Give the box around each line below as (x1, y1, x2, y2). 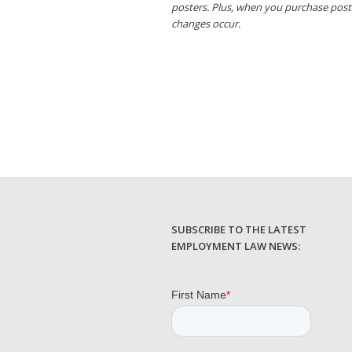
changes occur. (171, 16, 240, 31)
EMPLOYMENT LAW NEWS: (171, 239, 300, 254)
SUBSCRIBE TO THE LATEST (171, 222, 306, 237)
